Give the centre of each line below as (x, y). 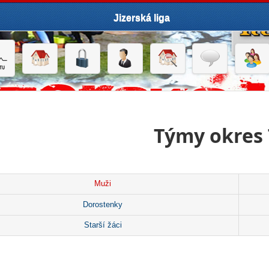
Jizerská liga (142, 18)
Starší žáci (103, 225)
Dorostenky (103, 204)
